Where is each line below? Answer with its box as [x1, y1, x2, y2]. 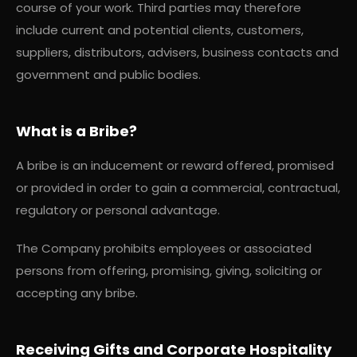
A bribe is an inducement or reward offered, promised [16, 156, 334, 174]
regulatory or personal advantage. [16, 201, 220, 218]
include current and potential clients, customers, [16, 21, 304, 38]
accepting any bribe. [16, 284, 138, 301]
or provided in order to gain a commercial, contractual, [16, 178, 340, 196]
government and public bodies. [16, 65, 201, 83]
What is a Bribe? [16, 120, 137, 141]
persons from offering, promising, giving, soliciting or [16, 261, 322, 279]
